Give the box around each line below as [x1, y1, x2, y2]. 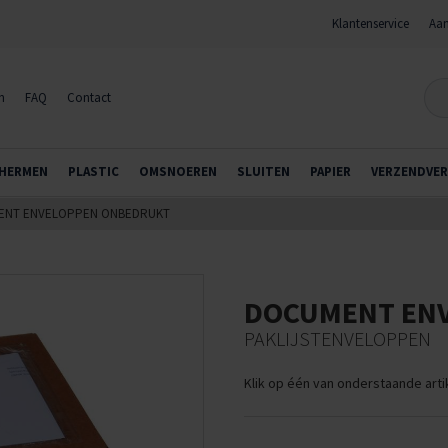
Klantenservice [332, 15, 409, 32]
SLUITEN [237, 163, 290, 180]
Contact [67, 89, 111, 106]
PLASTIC [68, 163, 119, 180]
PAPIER [310, 163, 351, 180]
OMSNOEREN [139, 163, 217, 180]
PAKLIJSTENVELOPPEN [244, 326, 431, 351]
